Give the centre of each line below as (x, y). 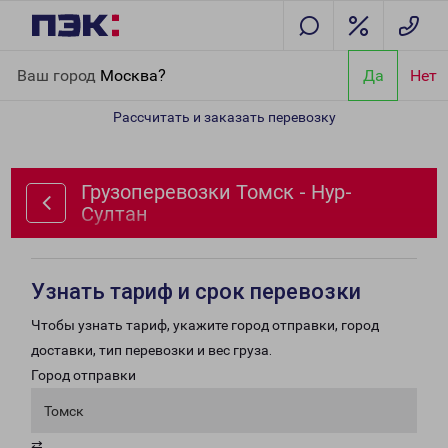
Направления (120, 62)
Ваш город (58, 75)
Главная (43, 62)
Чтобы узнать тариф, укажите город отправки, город (205, 325)
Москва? (133, 75)
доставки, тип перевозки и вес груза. (151, 350)
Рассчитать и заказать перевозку (224, 117)
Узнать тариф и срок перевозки (196, 291)
